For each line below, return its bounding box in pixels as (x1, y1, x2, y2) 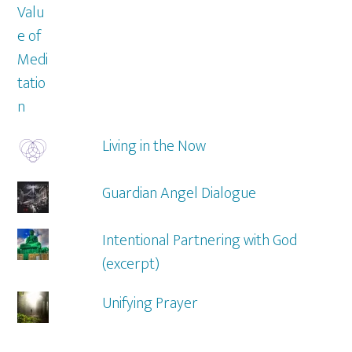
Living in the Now (101, 132, 206, 159)
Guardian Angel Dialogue (101, 179, 256, 207)
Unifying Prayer (101, 289, 198, 317)
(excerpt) (101, 250, 159, 277)
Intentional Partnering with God (101, 226, 297, 254)
